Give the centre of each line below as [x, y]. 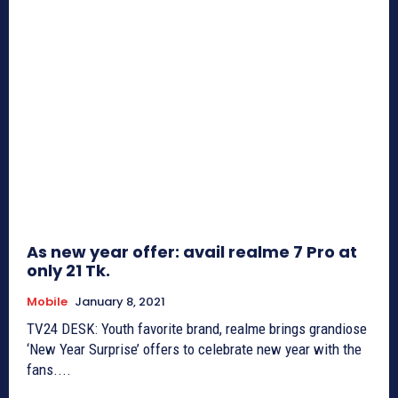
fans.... [49, 369]
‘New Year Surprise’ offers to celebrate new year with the [194, 349]
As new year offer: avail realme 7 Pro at [192, 251]
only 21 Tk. [68, 270]
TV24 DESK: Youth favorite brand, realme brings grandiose [197, 328]
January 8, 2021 [120, 301]
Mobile [47, 301]
